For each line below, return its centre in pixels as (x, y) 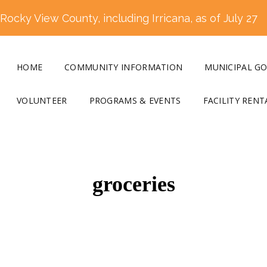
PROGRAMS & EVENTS (135, 100)
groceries (133, 184)
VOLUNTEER (42, 100)
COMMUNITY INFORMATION (124, 67)
